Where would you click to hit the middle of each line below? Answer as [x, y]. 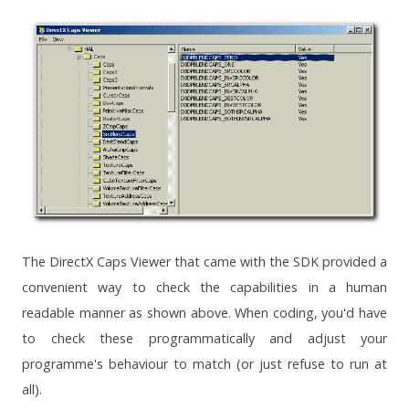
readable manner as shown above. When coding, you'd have [204, 313]
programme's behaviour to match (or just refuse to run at [204, 364]
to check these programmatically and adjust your [204, 339]
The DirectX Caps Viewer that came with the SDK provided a [204, 262]
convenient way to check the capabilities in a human [204, 288]
